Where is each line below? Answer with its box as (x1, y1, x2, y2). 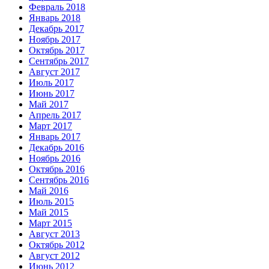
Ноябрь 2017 (29, 34, 80, 45)
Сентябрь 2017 (29, 56, 89, 67)
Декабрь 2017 (29, 23, 84, 34)
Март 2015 (29, 218, 72, 229)
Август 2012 (29, 250, 80, 261)
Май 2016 (29, 186, 68, 196)
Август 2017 (29, 67, 80, 77)
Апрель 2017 (29, 110, 81, 121)
